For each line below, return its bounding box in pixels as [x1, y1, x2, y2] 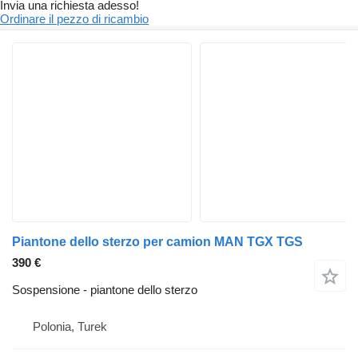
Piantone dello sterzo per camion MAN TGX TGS [12, 235, 303, 249]
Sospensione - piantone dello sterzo [12, 283, 197, 297]
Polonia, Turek [33, 320, 107, 334]
